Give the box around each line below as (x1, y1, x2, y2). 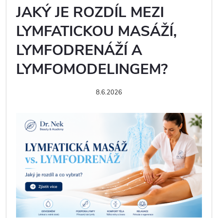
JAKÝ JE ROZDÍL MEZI (16, 2, 164, 22)
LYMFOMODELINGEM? (16, 59, 168, 79)
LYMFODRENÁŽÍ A (16, 40, 142, 60)
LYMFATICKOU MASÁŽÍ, (16, 21, 177, 41)
